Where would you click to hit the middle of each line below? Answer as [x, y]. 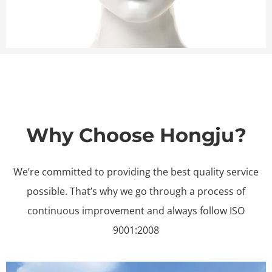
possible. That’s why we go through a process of [136, 192]
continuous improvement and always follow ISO [136, 211]
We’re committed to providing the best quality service [136, 172]
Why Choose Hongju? [136, 135]
